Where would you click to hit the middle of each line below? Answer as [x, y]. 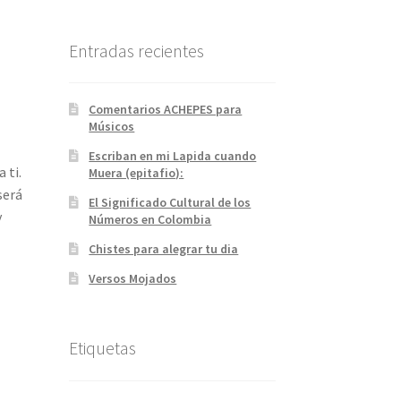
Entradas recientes [136, 50]
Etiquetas [102, 348]
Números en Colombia [150, 220]
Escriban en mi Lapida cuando [173, 156]
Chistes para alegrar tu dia [164, 249]
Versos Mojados [133, 279]
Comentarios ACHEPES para [166, 110]
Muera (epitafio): [137, 173]
